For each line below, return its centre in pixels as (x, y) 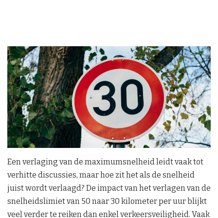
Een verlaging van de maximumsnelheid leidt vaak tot (105, 162)
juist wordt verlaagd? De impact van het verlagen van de (109, 188)
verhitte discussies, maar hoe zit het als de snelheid (101, 175)
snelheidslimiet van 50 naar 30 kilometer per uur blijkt (107, 201)
